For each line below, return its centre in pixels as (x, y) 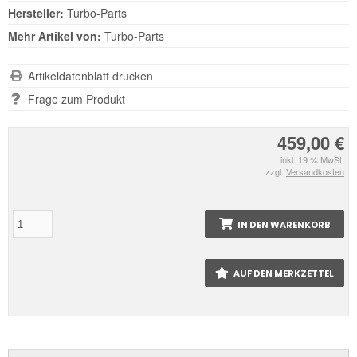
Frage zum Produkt (76, 98)
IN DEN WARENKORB (284, 224)
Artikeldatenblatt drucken (90, 75)
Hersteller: (36, 12)
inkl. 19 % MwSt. (312, 159)
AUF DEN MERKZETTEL (284, 273)
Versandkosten (315, 171)
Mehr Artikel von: (55, 35)
